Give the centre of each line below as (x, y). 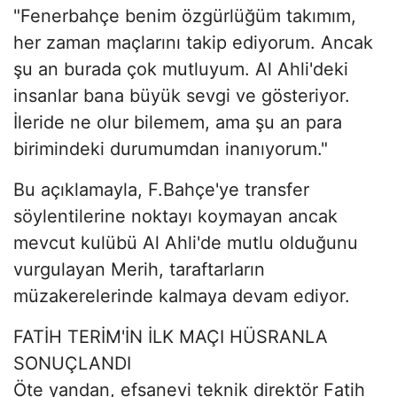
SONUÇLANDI (72, 363)
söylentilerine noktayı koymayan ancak (175, 216)
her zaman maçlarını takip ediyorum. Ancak (193, 42)
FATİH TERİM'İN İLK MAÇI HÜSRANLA (171, 336)
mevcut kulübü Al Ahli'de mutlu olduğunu (186, 242)
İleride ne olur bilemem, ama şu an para (178, 122)
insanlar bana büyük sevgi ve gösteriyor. (182, 95)
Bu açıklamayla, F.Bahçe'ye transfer (161, 189)
